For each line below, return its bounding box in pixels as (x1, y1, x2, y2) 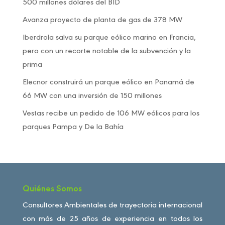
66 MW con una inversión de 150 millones (22, 92, 162, 100)
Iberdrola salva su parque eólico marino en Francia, (22, 34, 196, 42)
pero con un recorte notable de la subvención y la (22, 47, 191, 55)
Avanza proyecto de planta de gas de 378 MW (22, 16, 182, 24)
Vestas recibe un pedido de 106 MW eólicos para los (22, 109, 199, 118)
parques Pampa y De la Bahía (22, 123, 124, 131)
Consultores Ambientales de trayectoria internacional (22, 201, 203, 209)
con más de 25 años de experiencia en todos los (22, 215, 203, 223)
